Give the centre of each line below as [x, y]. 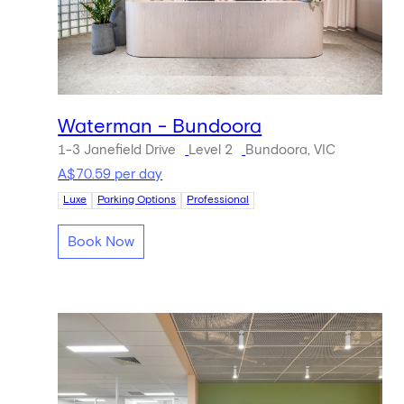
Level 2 [211, 150]
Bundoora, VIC [291, 150]
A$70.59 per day [110, 175]
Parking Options [137, 201]
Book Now [101, 241]
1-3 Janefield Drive [117, 150]
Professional [218, 201]
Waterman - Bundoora [160, 127]
